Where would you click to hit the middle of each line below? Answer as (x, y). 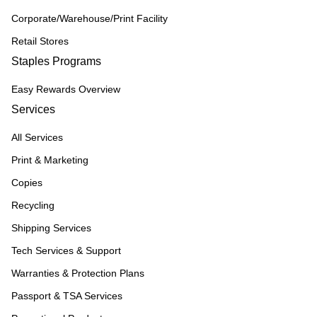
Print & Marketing (50, 160)
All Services (37, 137)
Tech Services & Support (66, 250)
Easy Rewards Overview (66, 89)
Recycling (33, 205)
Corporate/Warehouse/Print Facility (90, 18)
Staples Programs (56, 61)
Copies (27, 183)
